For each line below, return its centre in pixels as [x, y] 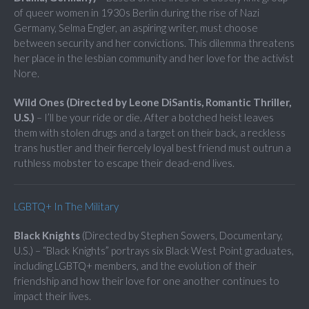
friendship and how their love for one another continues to [147, 281]
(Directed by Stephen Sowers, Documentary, [181, 236]
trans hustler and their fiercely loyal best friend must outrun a [152, 148]
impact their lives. [52, 296]
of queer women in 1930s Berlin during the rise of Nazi [137, 13]
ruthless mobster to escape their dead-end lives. [124, 163]
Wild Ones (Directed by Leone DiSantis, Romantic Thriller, [152, 102]
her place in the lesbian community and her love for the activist [154, 58]
